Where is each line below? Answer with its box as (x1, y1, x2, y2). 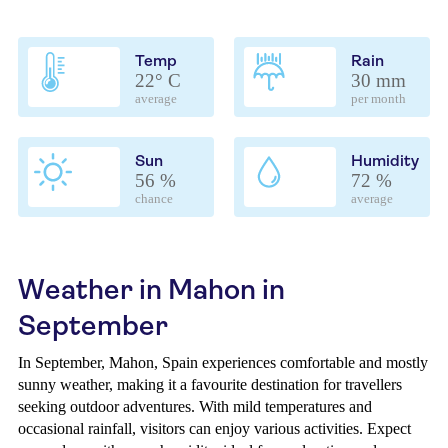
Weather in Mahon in (18, 273, 285, 306)
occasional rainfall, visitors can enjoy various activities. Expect (18, 420, 411, 437)
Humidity (351, 151, 419, 170)
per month (351, 92, 406, 106)
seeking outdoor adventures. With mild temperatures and (18, 398, 372, 415)
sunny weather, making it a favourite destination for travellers (18, 376, 402, 393)
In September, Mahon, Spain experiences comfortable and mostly (18, 354, 428, 371)
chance (135, 192, 173, 206)
